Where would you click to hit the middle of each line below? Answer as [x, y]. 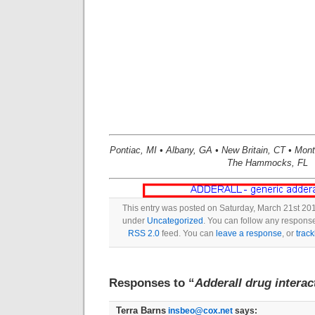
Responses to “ [152, 283]
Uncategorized [175, 221]
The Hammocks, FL [267, 163]
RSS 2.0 [144, 233]
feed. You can [188, 233]
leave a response [249, 233]
